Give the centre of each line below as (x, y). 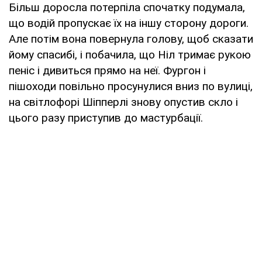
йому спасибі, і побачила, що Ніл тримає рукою (130, 54)
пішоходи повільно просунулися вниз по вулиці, (131, 86)
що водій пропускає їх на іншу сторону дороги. (129, 23)
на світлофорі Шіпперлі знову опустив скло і (123, 102)
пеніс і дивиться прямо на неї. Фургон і (107, 70)
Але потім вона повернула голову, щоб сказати (131, 39)
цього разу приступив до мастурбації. (106, 118)
